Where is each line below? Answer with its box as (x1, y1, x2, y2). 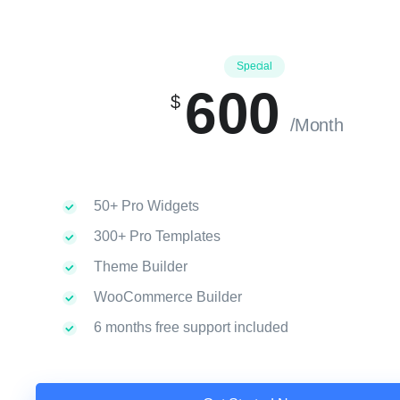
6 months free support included (90, 320, 288, 335)
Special (236, 60, 273, 72)
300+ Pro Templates (90, 229, 221, 244)
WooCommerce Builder (90, 289, 242, 304)
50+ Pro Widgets (90, 198, 199, 213)
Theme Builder (90, 259, 187, 274)
